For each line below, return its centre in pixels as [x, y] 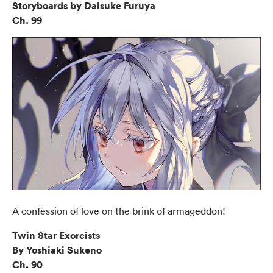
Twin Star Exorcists [56, 236]
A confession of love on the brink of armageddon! [119, 211]
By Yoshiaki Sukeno [57, 250]
